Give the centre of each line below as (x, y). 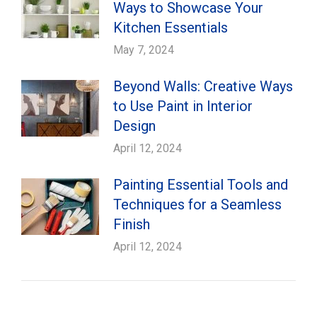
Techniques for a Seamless (197, 204)
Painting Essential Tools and (201, 185)
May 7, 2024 (144, 50)
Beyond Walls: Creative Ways (203, 86)
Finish (132, 224)
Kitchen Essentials (171, 28)
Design (134, 126)
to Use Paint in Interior (183, 106)
